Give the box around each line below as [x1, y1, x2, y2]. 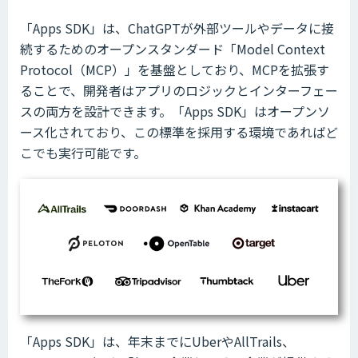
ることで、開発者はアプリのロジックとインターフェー [20, 80, 338, 100]
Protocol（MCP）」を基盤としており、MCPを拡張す [20, 59, 329, 79]
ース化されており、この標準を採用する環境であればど [20, 121, 338, 141]
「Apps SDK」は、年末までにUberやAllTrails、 [20, 332, 295, 352]
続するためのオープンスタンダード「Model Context [20, 38, 325, 58]
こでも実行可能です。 [20, 142, 146, 162]
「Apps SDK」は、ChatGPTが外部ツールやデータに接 [20, 18, 334, 38]
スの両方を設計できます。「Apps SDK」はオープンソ [20, 101, 330, 121]
